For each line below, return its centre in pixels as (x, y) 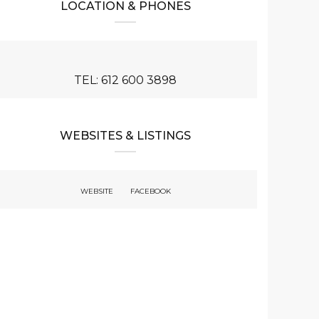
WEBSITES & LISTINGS (125, 135)
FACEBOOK (150, 192)
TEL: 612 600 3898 (125, 80)
